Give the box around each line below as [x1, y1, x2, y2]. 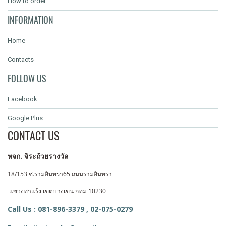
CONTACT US [8, 128, 59, 144]
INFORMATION [8, 14, 53, 27]
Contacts [8, 55, 34, 64]
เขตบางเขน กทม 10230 [43, 187, 106, 196]
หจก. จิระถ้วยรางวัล [8, 151, 69, 161]
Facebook [8, 95, 37, 103]
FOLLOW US [8, 72, 46, 85]
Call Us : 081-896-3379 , [8, 204, 90, 214]
